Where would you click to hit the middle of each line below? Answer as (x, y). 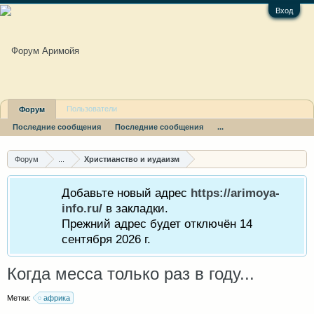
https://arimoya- (235, 193)
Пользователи (92, 109)
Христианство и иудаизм (132, 159)
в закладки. (135, 208)
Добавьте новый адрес (126, 193)
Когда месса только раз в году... (131, 274)
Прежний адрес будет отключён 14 (157, 224)
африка (57, 298)
